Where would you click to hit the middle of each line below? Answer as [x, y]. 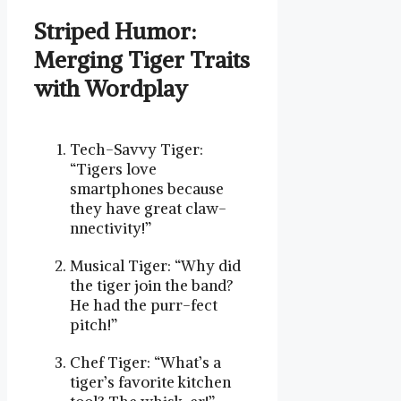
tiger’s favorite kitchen [150, 382]
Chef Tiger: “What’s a [145, 362]
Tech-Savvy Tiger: [137, 149]
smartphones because [147, 188]
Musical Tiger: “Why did [155, 265]
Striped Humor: [115, 31]
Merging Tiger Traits [142, 60]
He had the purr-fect [144, 305]
